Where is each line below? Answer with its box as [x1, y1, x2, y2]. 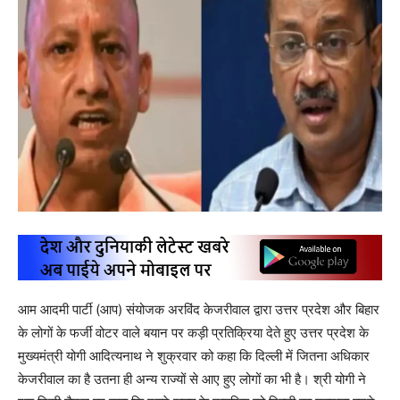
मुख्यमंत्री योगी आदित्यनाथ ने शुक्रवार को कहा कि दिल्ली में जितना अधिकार [18, 347, 370, 365]
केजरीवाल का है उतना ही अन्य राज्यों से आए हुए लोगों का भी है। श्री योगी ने [18, 371, 366, 388]
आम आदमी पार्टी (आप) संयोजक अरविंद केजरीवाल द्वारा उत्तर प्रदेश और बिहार [18, 301, 379, 319]
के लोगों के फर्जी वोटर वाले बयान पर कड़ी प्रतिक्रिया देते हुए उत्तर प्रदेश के [18, 324, 369, 342]
